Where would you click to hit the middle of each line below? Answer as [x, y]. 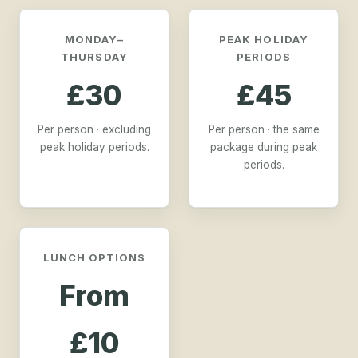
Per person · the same [264, 129]
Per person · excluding [94, 129]
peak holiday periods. [94, 147]
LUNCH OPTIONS [94, 257]
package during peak [264, 147]
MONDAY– [94, 39]
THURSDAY [94, 56]
